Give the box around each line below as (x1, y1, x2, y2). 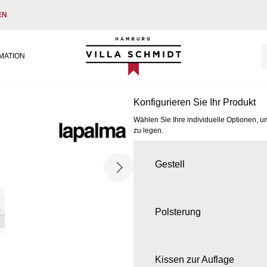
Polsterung (155, 207, 201, 217)
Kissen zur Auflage (155, 254, 234, 265)
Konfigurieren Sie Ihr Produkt (133, 97, 256, 107)
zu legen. (133, 126, 163, 135)
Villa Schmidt (85, 38, 141, 48)
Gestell (155, 159, 185, 169)
